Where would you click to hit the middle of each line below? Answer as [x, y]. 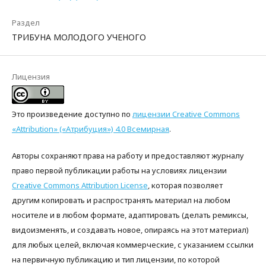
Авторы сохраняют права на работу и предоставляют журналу [128, 156]
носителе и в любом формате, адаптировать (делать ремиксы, [130, 215]
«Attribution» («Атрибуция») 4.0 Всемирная [91, 129]
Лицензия [31, 77]
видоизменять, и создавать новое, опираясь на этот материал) [130, 230]
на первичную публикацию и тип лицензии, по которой [116, 259]
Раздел [26, 23]
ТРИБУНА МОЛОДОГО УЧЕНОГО [79, 37]
